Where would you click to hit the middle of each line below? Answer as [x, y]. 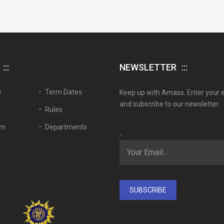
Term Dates [63, 92]
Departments [66, 127]
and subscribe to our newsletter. [170, 104]
